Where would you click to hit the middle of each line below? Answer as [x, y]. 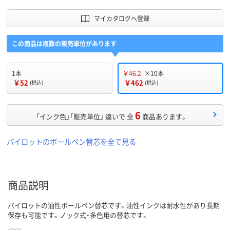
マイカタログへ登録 [121, 18]
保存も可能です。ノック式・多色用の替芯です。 [78, 215]
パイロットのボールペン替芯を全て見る [71, 142]
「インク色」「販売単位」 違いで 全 [85, 117]
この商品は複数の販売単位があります [64, 44]
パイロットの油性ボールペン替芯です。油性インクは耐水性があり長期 [114, 205]
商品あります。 [165, 117]
